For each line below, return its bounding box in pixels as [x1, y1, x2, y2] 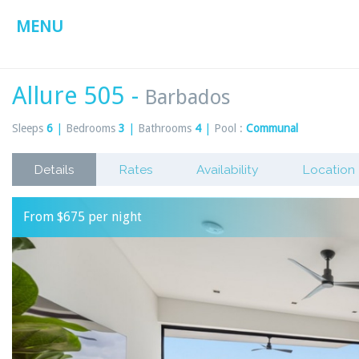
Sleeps [12, 122, 43, 135]
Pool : [214, 122, 246, 135]
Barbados [145, 85, 231, 110]
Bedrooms [66, 122, 115, 135]
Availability [196, 162, 259, 178]
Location [302, 162, 356, 178]
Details [34, 162, 75, 178]
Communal [246, 122, 298, 135]
